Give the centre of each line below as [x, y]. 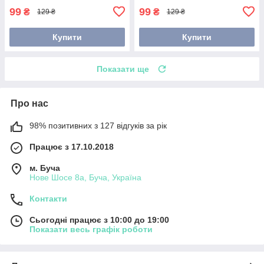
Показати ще [123, 69]
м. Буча [45, 168]
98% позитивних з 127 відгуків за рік [98, 125]
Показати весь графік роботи [91, 229]
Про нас [29, 103]
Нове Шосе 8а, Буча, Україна [85, 177]
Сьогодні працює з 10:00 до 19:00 [99, 220]
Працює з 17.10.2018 [72, 146]
